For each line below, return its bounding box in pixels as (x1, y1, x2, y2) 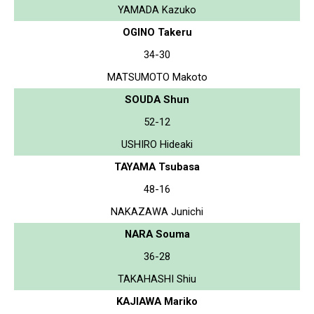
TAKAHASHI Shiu (118, 272, 196, 285)
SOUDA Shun (125, 93, 189, 106)
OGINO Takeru (122, 25, 192, 39)
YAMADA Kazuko (118, 3, 196, 16)
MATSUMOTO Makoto (107, 70, 207, 83)
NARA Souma (124, 227, 190, 240)
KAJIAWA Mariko (116, 294, 198, 308)
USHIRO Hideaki (121, 137, 193, 151)
